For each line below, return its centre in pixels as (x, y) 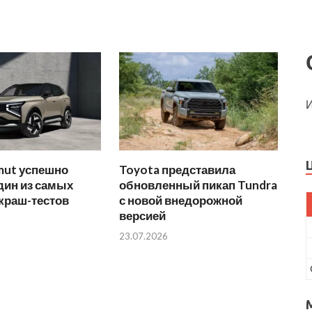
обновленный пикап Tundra (198, 185)
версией (143, 216)
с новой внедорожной (181, 201)
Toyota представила (178, 170)
